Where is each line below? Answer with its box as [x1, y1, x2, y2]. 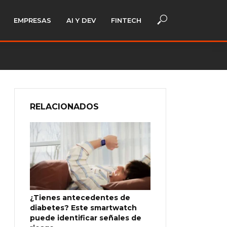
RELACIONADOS [30, 102, 99, 111]
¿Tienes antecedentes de [30, 193, 130, 202]
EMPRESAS [14, 16, 51, 24]
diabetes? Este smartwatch [30, 203, 137, 212]
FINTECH [111, 16, 141, 24]
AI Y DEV [66, 16, 96, 24]
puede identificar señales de [30, 213, 141, 222]
